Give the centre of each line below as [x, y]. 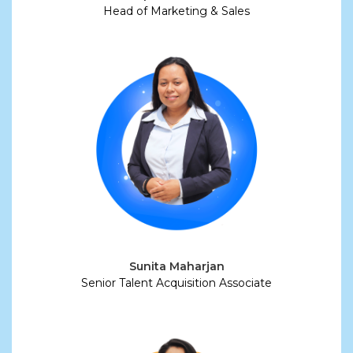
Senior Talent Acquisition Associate [176, 282]
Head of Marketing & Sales [176, 11]
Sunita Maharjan [176, 266]
